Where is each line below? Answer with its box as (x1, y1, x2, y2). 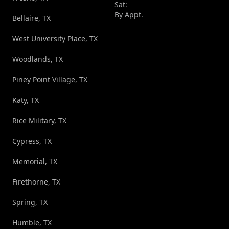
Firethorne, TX (12, 177, 60, 187)
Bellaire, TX (12, 13, 51, 24)
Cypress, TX (12, 136, 52, 146)
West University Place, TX (12, 34, 98, 44)
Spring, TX (12, 197, 48, 208)
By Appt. (114, 10, 143, 20)
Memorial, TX (12, 156, 57, 167)
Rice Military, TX (12, 116, 66, 126)
